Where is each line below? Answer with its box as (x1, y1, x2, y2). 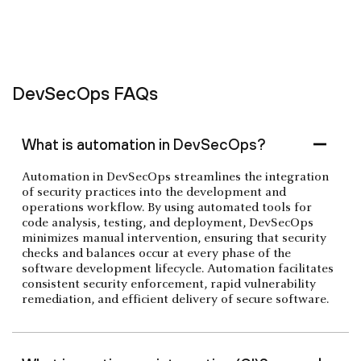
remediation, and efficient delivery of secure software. (22, 293, 329, 306)
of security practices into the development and (22, 185, 286, 199)
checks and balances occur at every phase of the (22, 247, 291, 260)
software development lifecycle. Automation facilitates (22, 262, 334, 276)
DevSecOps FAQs (12, 82, 158, 104)
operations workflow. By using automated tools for (22, 201, 312, 214)
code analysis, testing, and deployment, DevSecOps (22, 216, 313, 230)
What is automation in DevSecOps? (22, 135, 266, 153)
